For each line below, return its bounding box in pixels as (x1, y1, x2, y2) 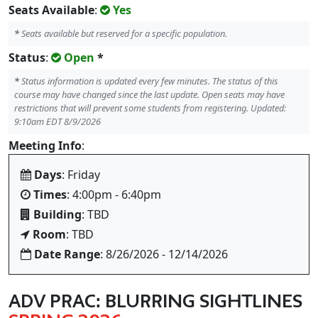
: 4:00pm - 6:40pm (67, 187, 161, 202)
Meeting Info (9, 138, 82, 153)
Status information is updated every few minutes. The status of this (19, 75, 278, 87)
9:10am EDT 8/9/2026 (14, 115, 101, 128)
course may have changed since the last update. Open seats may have (14, 88, 285, 101)
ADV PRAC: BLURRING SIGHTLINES (9, 291, 302, 311)
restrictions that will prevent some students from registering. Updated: (14, 102, 286, 114)
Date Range (34, 246, 100, 262)
